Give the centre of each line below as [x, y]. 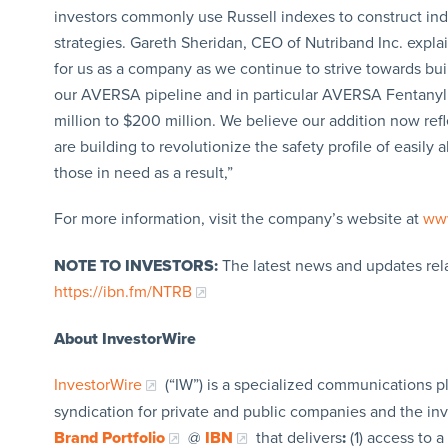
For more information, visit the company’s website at [238, 218]
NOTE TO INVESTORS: [135, 265]
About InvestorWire [124, 338]
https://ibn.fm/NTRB [122, 291]
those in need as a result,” [143, 172]
